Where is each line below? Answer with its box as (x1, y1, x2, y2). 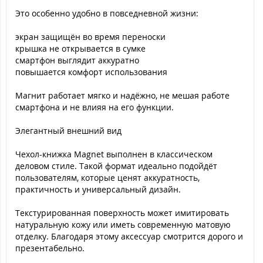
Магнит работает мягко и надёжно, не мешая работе (15, 90, 230, 101)
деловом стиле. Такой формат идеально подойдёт (15, 160, 217, 171)
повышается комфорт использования (15, 66, 167, 77)
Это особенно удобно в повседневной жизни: (15, 8, 198, 19)
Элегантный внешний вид (15, 125, 122, 136)
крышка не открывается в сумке (15, 43, 146, 54)
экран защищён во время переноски (15, 31, 166, 42)
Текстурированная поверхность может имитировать (15, 207, 229, 218)
